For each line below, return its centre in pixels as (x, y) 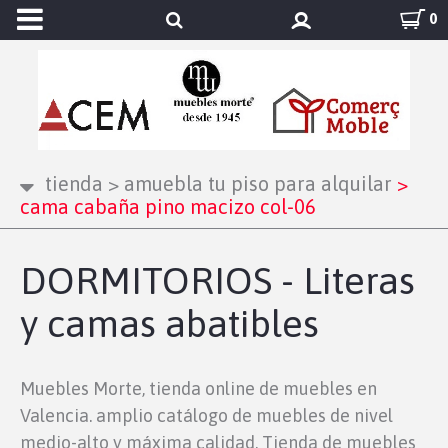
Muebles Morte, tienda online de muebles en (198, 388)
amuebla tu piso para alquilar (255, 183)
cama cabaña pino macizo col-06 (168, 206)
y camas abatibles (169, 323)
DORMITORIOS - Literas (217, 280)
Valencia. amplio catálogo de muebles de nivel (206, 415)
